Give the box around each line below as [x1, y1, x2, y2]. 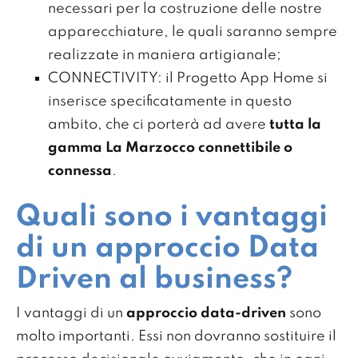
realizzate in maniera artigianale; [48, 47, 281, 62]
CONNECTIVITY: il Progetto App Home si [48, 70, 328, 86]
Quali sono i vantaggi [16, 202, 328, 233]
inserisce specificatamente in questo [48, 93, 292, 109]
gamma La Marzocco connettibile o [48, 140, 292, 155]
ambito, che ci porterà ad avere [48, 117, 269, 132]
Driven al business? [16, 265, 292, 295]
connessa [48, 163, 112, 178]
